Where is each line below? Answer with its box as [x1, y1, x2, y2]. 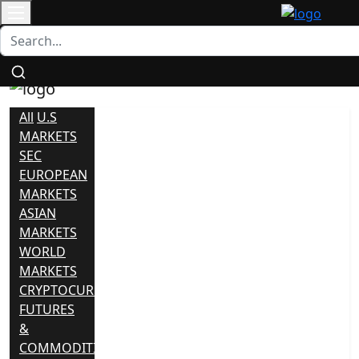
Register [282, 49, 326, 63]
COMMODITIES [19, 338, 111, 357]
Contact [10, 26, 51, 42]
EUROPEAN [19, 165, 87, 184]
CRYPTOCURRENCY [19, 280, 134, 299]
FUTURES [19, 300, 75, 318]
